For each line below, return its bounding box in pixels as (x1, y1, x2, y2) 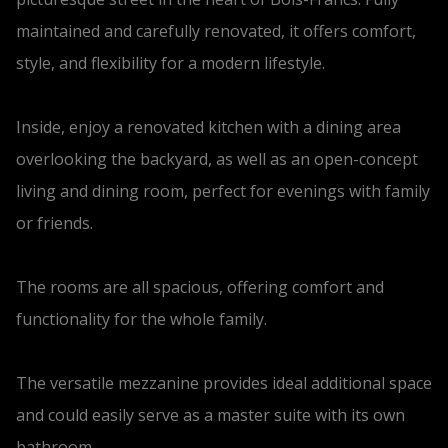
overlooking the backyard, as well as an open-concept (16, 147, 418, 170)
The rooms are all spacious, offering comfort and (16, 275, 384, 298)
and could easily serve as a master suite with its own (16, 403, 405, 426)
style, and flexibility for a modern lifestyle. (16, 51, 325, 74)
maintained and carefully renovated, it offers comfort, (16, 19, 416, 42)
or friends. (16, 211, 93, 234)
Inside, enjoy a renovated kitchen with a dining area (16, 115, 401, 138)
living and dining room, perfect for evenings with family (16, 179, 430, 202)
